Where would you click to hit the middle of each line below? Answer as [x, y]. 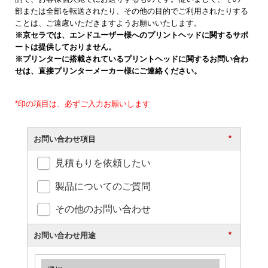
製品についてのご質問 [103, 186]
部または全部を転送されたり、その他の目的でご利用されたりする [132, 11]
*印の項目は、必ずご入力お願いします [83, 104]
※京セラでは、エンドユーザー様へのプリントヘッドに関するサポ [132, 35]
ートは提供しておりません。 [66, 47]
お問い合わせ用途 [65, 235]
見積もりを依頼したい [103, 163]
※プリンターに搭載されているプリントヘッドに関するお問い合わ [132, 59]
